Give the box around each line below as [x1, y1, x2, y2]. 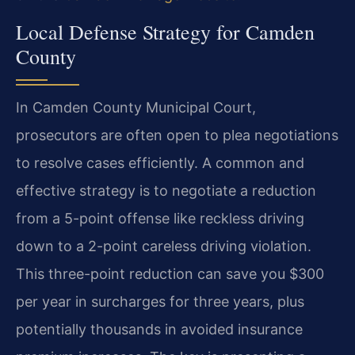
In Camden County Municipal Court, [16, 99, 256, 116]
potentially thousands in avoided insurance [16, 321, 303, 338]
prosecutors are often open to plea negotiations [16, 127, 338, 144]
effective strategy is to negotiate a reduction [16, 182, 316, 200]
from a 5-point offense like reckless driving [16, 210, 304, 227]
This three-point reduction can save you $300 [16, 265, 324, 283]
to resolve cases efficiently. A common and [16, 155, 304, 172]
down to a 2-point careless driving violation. [16, 238, 311, 255]
